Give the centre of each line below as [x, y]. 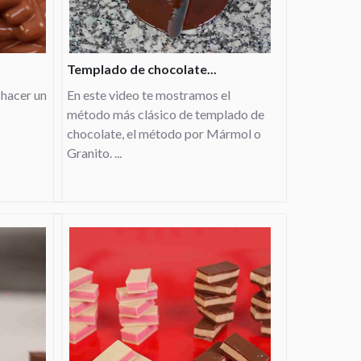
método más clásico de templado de [166, 114]
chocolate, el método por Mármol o [164, 133]
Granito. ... [94, 153]
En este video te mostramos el [149, 95]
